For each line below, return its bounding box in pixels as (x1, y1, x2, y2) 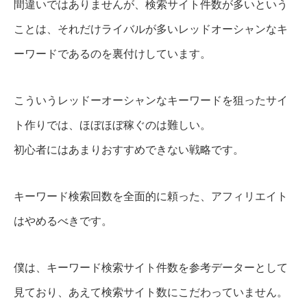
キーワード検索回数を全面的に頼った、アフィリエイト (14, 191, 288, 203)
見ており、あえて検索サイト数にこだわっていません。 (14, 286, 288, 299)
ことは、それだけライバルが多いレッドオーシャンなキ (14, 23, 288, 36)
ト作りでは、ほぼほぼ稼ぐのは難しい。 (14, 119, 211, 132)
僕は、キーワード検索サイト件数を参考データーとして (14, 262, 288, 274)
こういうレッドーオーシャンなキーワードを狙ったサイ (14, 95, 288, 107)
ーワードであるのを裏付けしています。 (14, 48, 211, 60)
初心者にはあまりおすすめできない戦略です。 (14, 144, 244, 156)
